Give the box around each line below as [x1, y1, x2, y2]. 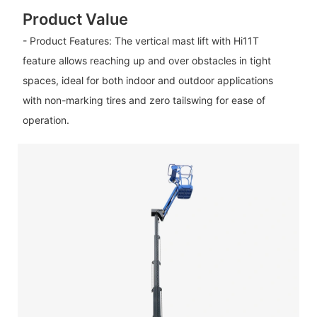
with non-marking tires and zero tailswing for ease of [22, 93, 265, 106]
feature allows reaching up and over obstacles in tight [22, 54, 271, 67]
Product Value [22, 10, 128, 29]
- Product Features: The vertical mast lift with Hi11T [22, 34, 259, 47]
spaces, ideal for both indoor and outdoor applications [22, 74, 273, 86]
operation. [22, 113, 69, 126]
